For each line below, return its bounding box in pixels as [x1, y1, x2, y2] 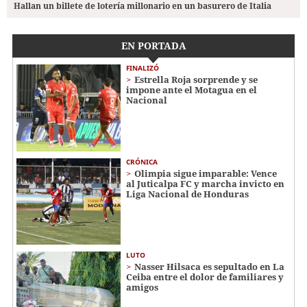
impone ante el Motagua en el [126, 83, 257, 96]
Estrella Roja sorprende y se [134, 73, 258, 86]
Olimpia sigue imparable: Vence [134, 167, 277, 180]
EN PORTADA [121, 38, 186, 52]
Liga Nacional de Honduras [126, 187, 249, 200]
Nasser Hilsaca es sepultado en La [134, 260, 284, 273]
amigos [126, 281, 158, 294]
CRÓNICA [126, 156, 158, 167]
